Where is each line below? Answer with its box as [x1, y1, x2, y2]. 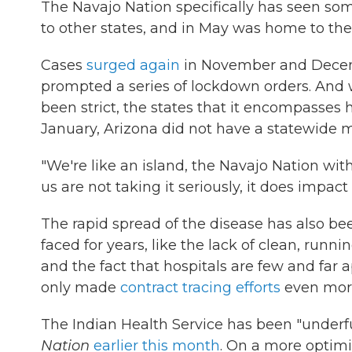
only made [41, 279, 120, 296]
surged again [86, 57, 180, 74]
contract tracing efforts [120, 279, 280, 296]
